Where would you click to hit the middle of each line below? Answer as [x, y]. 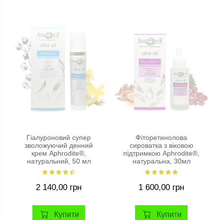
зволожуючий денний [59, 146]
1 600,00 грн [161, 187]
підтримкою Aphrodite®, [161, 154]
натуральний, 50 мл [59, 162]
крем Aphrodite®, [59, 154]
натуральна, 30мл [161, 162]
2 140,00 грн [59, 187]
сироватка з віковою [161, 146]
